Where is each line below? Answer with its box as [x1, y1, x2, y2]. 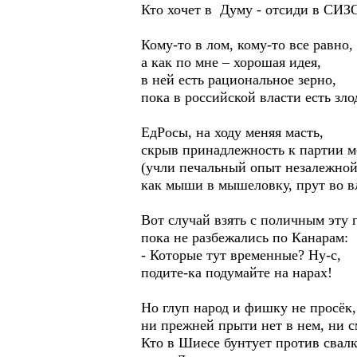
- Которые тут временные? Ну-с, [141, 247, 341, 263]
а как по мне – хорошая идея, [141, 54, 321, 70]
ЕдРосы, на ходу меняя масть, [141, 124, 324, 140]
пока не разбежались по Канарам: [141, 229, 348, 245]
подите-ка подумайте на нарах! [141, 265, 332, 280]
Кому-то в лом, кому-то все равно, [141, 37, 353, 53]
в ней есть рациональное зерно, [141, 72, 336, 88]
